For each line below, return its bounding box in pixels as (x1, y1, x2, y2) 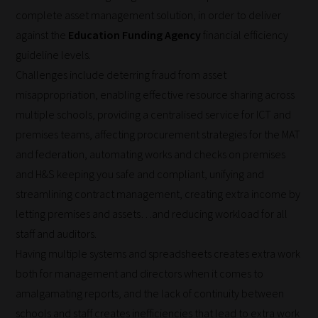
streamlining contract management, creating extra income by (16, 187, 301, 202)
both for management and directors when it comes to (16, 266, 264, 281)
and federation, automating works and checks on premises (16, 147, 286, 162)
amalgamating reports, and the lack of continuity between (16, 286, 285, 301)
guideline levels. (16, 48, 92, 62)
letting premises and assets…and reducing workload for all (16, 207, 288, 221)
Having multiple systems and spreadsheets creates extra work (16, 246, 301, 261)
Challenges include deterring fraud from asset (16, 67, 227, 82)
